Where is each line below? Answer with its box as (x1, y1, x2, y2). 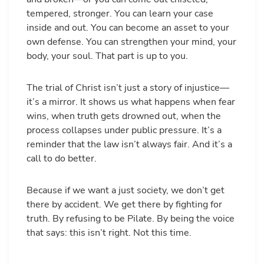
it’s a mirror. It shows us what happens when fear (27, 95, 235, 109)
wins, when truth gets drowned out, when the (27, 110, 221, 123)
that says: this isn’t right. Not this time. (27, 226, 192, 240)
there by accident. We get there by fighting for (27, 198, 222, 212)
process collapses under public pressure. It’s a (27, 124, 222, 137)
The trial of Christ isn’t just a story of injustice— (27, 81, 229, 95)
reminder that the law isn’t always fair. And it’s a (27, 138, 232, 151)
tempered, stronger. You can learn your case (27, 7, 213, 21)
